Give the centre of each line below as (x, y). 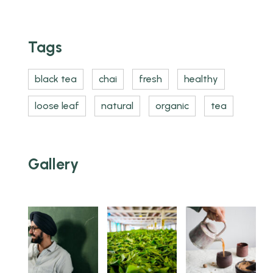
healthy (201, 79)
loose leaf (57, 106)
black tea (56, 79)
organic (172, 106)
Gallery (53, 164)
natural (117, 106)
